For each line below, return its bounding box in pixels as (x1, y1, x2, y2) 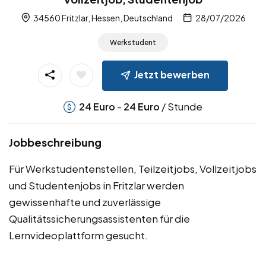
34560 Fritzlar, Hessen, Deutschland (31, 12, 173, 24)
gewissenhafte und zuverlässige (9, 195, 161, 209)
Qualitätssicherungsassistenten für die (9, 212, 190, 226)
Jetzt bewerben (134, 68, 210, 81)
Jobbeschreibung (9, 135, 102, 150)
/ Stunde (160, 100, 202, 113)
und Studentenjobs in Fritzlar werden (9, 179, 184, 192)
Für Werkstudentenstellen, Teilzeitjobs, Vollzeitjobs (9, 162, 256, 176)
